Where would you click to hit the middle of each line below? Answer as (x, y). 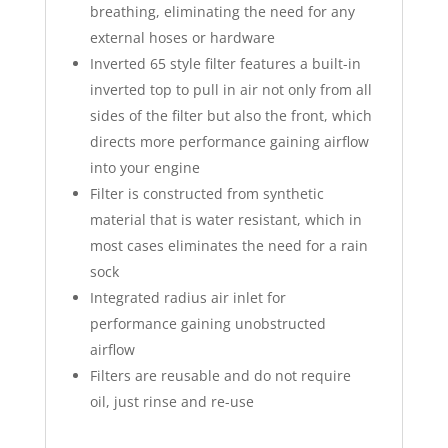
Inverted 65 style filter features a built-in (225, 63)
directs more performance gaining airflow (229, 141)
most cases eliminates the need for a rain (228, 245)
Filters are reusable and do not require (220, 375)
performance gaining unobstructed (207, 323)
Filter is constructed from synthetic (206, 193)
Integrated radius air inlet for (187, 297)
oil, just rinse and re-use (171, 401)
